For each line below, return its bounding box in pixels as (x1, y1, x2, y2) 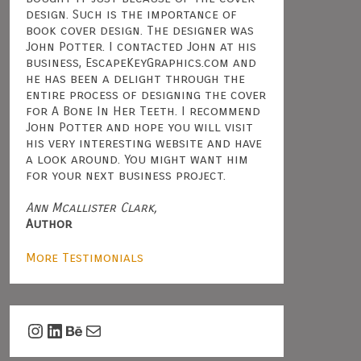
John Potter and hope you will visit (26, 119, 254, 135)
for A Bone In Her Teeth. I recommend (26, 103, 261, 118)
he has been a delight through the (26, 71, 246, 86)
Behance (64, 318, 137, 342)
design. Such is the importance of (26, 6, 238, 22)
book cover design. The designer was (26, 23, 255, 38)
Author (26, 216, 73, 231)
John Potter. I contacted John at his (26, 39, 257, 54)
